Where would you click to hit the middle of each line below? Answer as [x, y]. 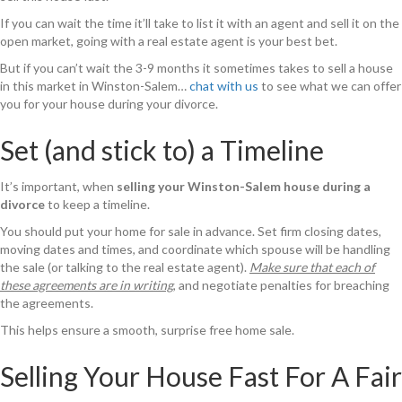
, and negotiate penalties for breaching [281, 285]
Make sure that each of [312, 267]
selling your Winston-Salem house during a [242, 187]
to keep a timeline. [97, 205]
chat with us [224, 86]
